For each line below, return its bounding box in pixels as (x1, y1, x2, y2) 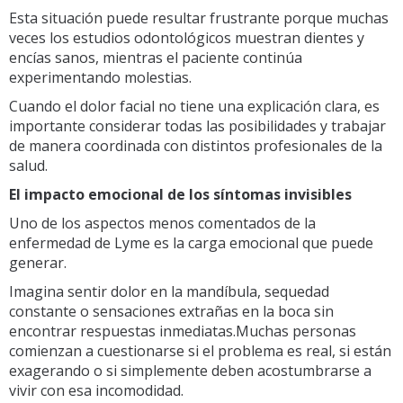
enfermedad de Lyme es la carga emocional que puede (9, 232, 373, 253)
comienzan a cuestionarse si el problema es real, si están (9, 340, 391, 361)
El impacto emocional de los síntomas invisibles (9, 184, 352, 204)
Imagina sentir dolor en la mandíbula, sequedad (9, 281, 329, 301)
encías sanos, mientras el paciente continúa (9, 47, 302, 67)
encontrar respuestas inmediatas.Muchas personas (9, 320, 356, 341)
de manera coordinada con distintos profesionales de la (9, 135, 382, 156)
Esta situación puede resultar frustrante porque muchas (9, 7, 389, 28)
